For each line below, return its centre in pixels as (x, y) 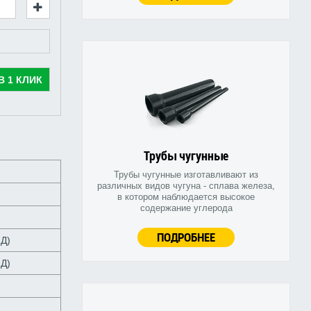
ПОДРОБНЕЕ (186, 237)
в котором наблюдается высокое (186, 197)
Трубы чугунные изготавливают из (186, 175)
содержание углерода (186, 208)
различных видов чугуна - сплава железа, (186, 186)
